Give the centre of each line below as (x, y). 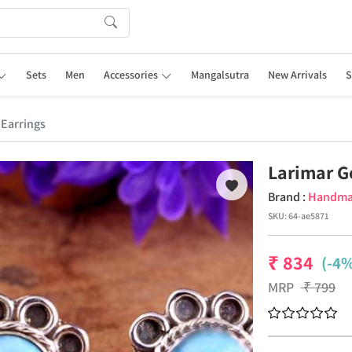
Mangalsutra (220, 75)
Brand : (288, 197)
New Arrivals (297, 75)
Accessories (131, 75)
